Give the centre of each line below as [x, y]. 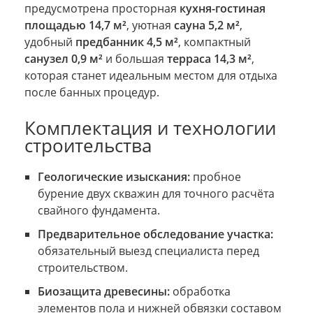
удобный [50, 42]
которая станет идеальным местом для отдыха [151, 75]
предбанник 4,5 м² [127, 42]
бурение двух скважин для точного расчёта [156, 193]
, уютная [150, 25]
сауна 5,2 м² [207, 25]
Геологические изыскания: [114, 176]
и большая [135, 58]
